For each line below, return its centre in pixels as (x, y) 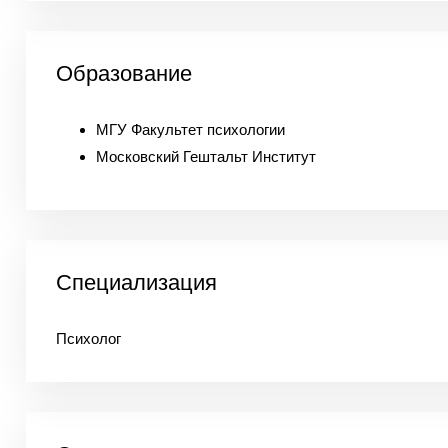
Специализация (136, 282)
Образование (123, 73)
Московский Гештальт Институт (205, 156)
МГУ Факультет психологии (190, 129)
